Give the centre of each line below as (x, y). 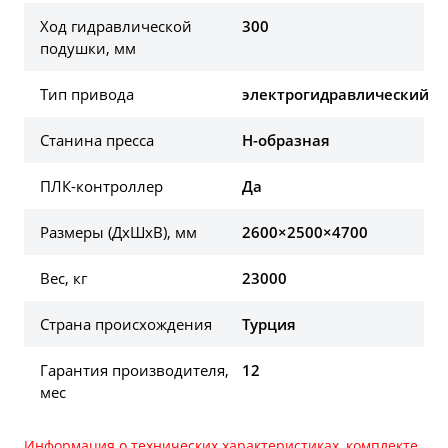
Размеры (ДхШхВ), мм (118, 232)
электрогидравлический (336, 94)
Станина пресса (97, 140)
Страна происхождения (126, 324)
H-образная (286, 140)
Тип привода (87, 94)
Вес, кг (63, 278)
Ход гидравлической (116, 26)
